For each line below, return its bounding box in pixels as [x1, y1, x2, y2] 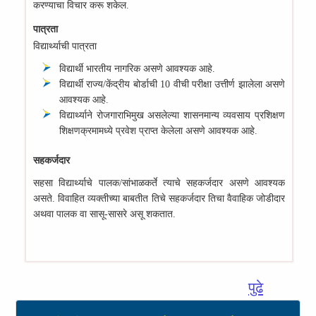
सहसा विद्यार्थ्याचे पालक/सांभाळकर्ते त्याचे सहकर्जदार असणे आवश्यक [33, 178, 285, 188]
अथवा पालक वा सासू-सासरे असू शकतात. [33, 209, 176, 219]
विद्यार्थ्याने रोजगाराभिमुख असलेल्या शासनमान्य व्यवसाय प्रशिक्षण [59, 110, 285, 121]
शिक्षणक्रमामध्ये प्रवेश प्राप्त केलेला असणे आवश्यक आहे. [59, 126, 257, 136]
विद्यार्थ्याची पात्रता [33, 41, 97, 51]
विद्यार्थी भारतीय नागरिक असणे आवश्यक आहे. [59, 63, 215, 74]
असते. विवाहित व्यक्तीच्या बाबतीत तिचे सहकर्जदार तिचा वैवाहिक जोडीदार [33, 193, 285, 204]
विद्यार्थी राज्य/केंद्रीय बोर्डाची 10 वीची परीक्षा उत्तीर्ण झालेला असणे [59, 79, 285, 90]
